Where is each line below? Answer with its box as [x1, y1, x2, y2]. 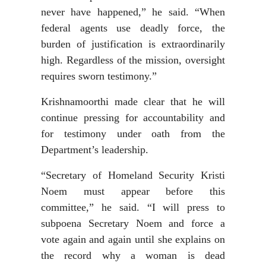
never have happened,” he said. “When [41, 6, 225, 18]
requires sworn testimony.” [41, 70, 157, 82]
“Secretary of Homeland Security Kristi [41, 169, 225, 181]
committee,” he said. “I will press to [41, 201, 225, 213]
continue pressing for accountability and [41, 112, 225, 123]
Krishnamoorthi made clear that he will [41, 96, 225, 107]
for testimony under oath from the [41, 128, 225, 140]
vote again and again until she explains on [41, 233, 225, 245]
